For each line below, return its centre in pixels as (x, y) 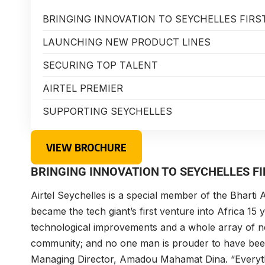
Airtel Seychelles (68, 195)
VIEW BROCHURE (86, 147)
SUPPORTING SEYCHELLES (107, 111)
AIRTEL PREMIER (83, 88)
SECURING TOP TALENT (100, 65)
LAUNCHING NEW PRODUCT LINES (127, 42)
